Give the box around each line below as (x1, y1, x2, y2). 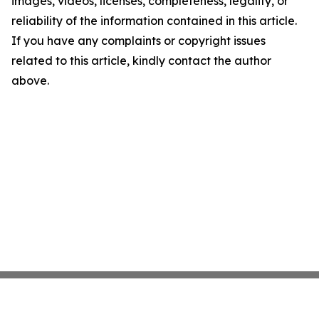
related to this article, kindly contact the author (11, 53, 271, 68)
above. (11, 73, 49, 88)
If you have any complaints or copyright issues (11, 33, 266, 48)
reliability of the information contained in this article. (11, 14, 297, 28)
